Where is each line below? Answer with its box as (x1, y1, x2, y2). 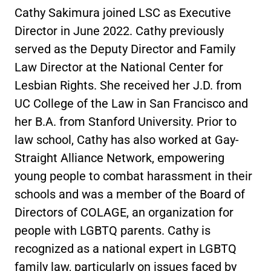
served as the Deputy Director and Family (15, 42, 235, 56)
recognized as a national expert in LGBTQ (15, 241, 237, 256)
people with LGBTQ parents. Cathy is (15, 223, 211, 238)
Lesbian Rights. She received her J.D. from (15, 78, 242, 93)
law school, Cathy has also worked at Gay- (15, 132, 239, 147)
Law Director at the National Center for (15, 60, 223, 74)
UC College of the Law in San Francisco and (15, 96, 248, 111)
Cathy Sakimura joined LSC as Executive (15, 5, 231, 20)
